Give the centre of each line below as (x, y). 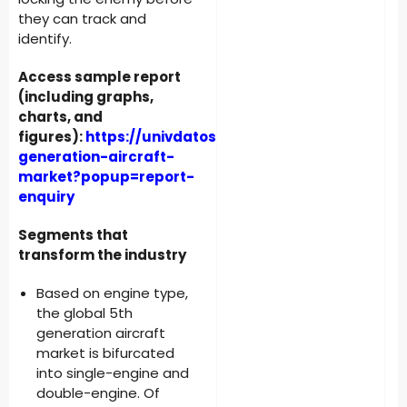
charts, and (60, 117)
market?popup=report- (106, 177)
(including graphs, (86, 97)
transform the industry (102, 255)
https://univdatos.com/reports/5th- (219, 137)
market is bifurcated (105, 353)
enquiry (46, 197)
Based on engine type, (112, 293)
